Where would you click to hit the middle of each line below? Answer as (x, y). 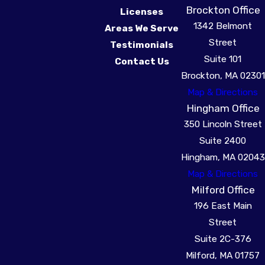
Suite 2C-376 (223, 238)
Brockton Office (223, 10)
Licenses (142, 11)
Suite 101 (223, 59)
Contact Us (142, 61)
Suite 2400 (223, 140)
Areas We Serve (142, 28)
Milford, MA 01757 (223, 255)
